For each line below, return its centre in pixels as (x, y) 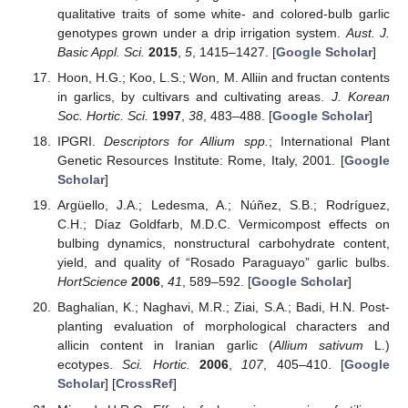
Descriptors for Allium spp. (186, 142)
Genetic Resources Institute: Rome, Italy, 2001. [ (200, 161)
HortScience (92, 282)
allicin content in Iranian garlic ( (165, 346)
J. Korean (361, 97)
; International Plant (329, 142)
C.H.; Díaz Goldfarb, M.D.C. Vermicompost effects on (223, 224)
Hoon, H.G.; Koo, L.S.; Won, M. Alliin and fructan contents (223, 77)
